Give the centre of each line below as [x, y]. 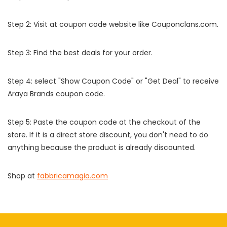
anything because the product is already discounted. [102, 147]
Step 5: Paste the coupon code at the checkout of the [104, 122]
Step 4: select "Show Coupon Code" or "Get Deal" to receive [113, 81]
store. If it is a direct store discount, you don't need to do [108, 135]
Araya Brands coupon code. [56, 94]
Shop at [22, 176]
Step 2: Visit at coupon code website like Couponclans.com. [113, 24]
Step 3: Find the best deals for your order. [80, 53]
